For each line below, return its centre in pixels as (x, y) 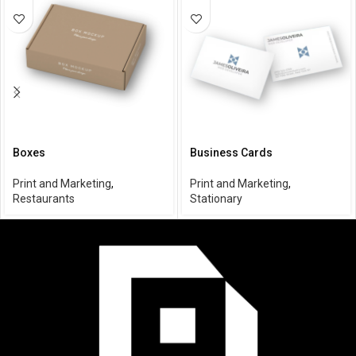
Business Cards (231, 153)
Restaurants (44, 199)
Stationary (216, 199)
